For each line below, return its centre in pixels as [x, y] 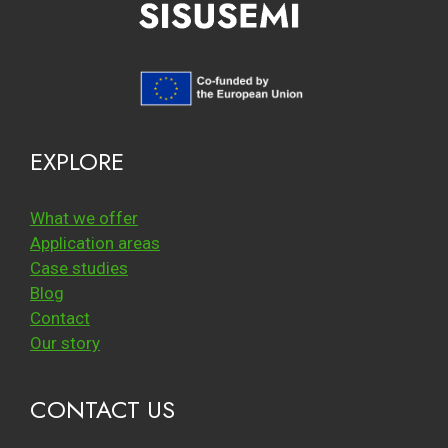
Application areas [95, 242]
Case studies [79, 267]
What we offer [84, 217]
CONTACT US [102, 409]
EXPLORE [77, 161]
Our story [65, 342]
